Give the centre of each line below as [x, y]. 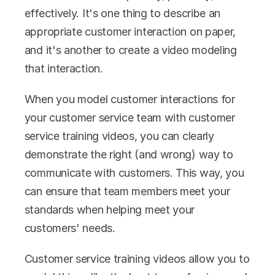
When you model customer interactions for [130, 99]
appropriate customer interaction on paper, [130, 31]
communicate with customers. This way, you [134, 172]
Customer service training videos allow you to [137, 258]
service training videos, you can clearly [119, 136]
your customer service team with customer [130, 117]
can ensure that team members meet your [127, 191]
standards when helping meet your [110, 209]
